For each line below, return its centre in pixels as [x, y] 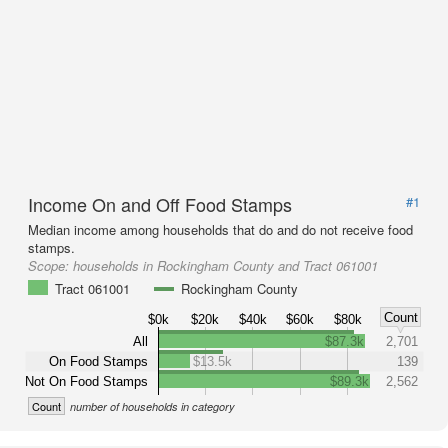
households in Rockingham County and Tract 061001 [225, 265]
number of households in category [152, 406]
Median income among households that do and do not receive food [220, 229]
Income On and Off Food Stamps [160, 204]
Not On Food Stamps [86, 381]
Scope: [50, 265]
